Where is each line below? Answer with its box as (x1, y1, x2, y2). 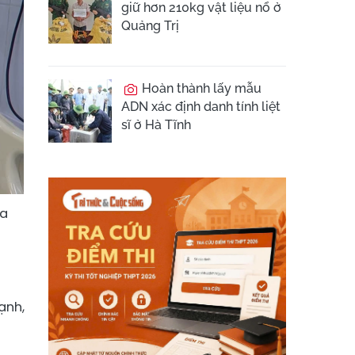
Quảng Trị (121, 18, 179, 33)
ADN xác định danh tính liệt (121, 99, 281, 114)
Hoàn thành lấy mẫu (139, 81, 261, 96)
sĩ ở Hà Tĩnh (121, 117, 191, 132)
